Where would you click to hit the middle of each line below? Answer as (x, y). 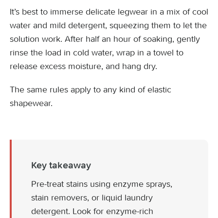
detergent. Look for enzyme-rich (92, 211)
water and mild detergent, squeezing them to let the (108, 25)
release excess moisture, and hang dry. (83, 66)
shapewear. (31, 103)
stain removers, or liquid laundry (92, 198)
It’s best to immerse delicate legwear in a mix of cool (109, 12)
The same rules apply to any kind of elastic (91, 90)
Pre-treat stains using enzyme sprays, (102, 184)
